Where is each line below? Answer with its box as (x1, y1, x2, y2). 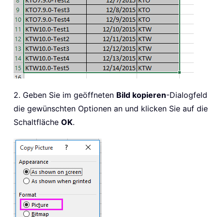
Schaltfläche (14, 117, 61, 127)
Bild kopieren (116, 90, 166, 100)
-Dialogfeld (166, 90, 207, 100)
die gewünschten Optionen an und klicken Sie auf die (14, 103, 208, 113)
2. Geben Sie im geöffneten (14, 90, 116, 100)
